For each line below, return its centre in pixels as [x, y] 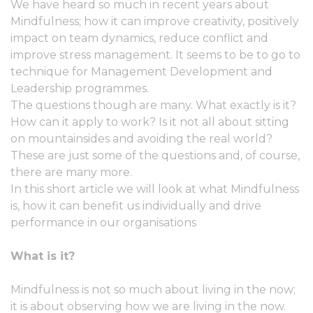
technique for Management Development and [141, 72]
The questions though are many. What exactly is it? [153, 105]
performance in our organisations [103, 223]
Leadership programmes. [80, 88]
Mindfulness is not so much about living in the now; [153, 290]
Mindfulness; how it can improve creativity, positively [155, 21]
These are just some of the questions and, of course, [155, 155]
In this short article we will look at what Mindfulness [155, 189]
